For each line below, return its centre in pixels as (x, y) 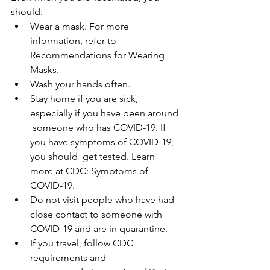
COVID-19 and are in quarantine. (99, 228)
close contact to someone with (97, 214)
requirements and (69, 257)
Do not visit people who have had (103, 199)
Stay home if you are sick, (85, 98)
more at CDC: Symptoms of (90, 171)
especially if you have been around (105, 113)
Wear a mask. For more (81, 26)
